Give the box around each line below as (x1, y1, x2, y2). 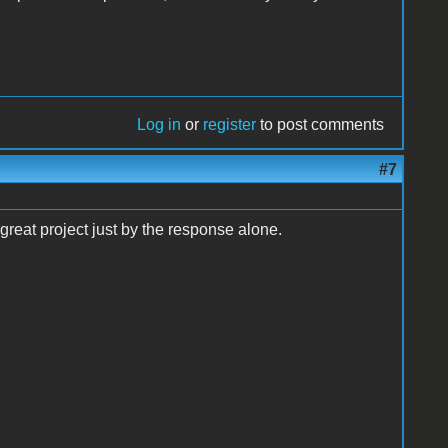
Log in (137, 115, 182, 133)
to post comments (256, 115, 385, 133)
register (203, 115, 257, 133)
